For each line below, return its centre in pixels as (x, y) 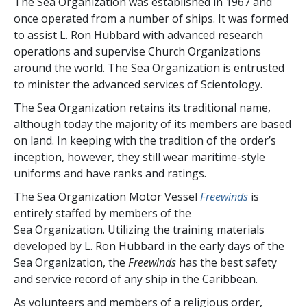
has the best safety (226, 262)
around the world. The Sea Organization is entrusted (149, 67)
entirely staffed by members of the (102, 213)
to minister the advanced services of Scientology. (138, 84)
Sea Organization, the (71, 262)
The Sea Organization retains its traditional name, (142, 107)
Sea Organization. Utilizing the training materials (139, 229)
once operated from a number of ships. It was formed (151, 18)
